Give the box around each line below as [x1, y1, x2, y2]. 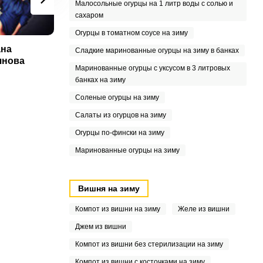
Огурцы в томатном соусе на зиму [75, 29, 188, 37]
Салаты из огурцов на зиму [75, 111, 166, 119]
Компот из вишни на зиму [75, 205, 160, 213]
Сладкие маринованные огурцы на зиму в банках [75, 46, 239, 55]
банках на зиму [75, 76, 126, 84]
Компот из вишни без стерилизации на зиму [75, 240, 223, 248]
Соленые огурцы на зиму [75, 93, 159, 102]
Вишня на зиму [77, 184, 140, 193]
